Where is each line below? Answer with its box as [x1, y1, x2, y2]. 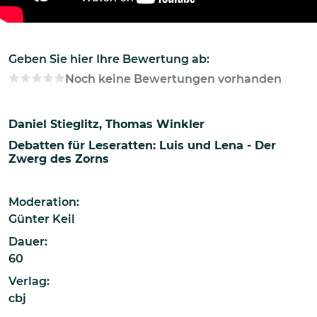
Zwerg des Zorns [8, 151, 109, 166]
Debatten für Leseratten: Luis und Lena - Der [8, 138, 276, 152]
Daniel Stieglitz [8, 117, 99, 131]
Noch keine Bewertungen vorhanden [65, 71, 282, 86]
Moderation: [8, 195, 79, 209]
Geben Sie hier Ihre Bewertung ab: [8, 52, 209, 66]
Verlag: [8, 274, 50, 288]
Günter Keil [8, 212, 75, 226]
